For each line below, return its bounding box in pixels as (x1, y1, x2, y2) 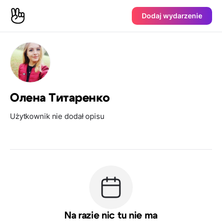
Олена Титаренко (10, 92, 110, 104)
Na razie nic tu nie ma (64, 211, 158, 221)
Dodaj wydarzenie (142, 11, 202, 20)
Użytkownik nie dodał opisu (10, 111, 105, 121)
